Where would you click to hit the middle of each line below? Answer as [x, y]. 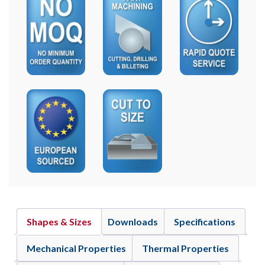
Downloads [133, 222]
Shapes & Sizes [59, 222]
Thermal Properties [185, 248]
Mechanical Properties [76, 248]
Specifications [205, 222]
